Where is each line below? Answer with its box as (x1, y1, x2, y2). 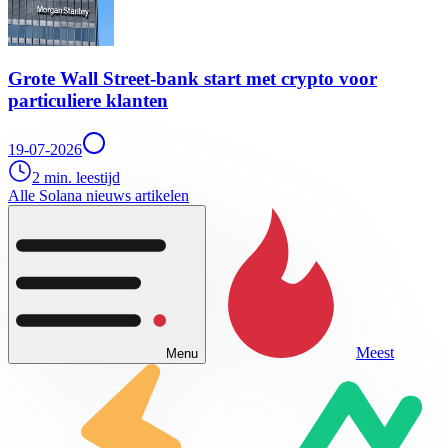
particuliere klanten (8, 90, 168, 112)
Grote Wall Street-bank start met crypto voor (8, 68, 377, 90)
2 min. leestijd (32, 169, 120, 186)
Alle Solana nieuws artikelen (8, 187, 189, 204)
